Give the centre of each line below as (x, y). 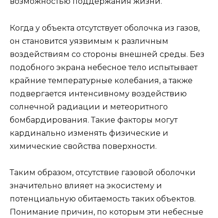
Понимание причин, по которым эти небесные (107, 212)
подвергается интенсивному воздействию (98, 93)
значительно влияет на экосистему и (86, 185)
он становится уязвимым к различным (89, 41)
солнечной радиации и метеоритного (89, 107)
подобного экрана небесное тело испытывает (104, 67)
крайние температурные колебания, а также (101, 80)
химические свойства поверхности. (83, 146)
